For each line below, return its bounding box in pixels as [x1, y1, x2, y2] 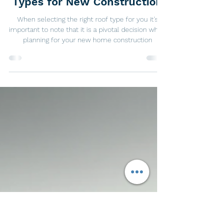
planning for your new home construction [23, 91, 152, 99]
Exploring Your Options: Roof [11, 36, 164, 48]
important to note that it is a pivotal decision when [9, 81, 166, 88]
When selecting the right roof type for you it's [17, 70, 158, 78]
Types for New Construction [12, 51, 163, 63]
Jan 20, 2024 [51, 9, 86, 16]
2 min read [94, 9, 124, 16]
